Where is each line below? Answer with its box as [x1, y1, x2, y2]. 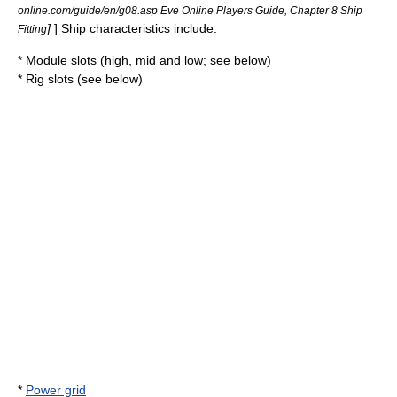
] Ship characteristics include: [54, 21, 217, 35]
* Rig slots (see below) [18, 72, 143, 86]
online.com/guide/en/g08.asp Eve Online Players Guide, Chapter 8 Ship [18, 4, 362, 16]
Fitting [18, 23, 47, 35]
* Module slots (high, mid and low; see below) [18, 53, 271, 67]
